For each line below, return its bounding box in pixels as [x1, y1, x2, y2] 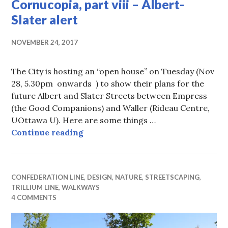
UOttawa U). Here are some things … [11, 115, 156, 126]
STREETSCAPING [145, 173, 200, 182]
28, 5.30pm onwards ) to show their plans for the [11, 78, 205, 89]
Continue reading [11, 127, 84, 138]
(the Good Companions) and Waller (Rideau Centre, [11, 103, 210, 113]
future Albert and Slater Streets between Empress [11, 91, 208, 101]
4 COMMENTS [11, 193, 57, 202]
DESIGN [87, 173, 112, 182]
